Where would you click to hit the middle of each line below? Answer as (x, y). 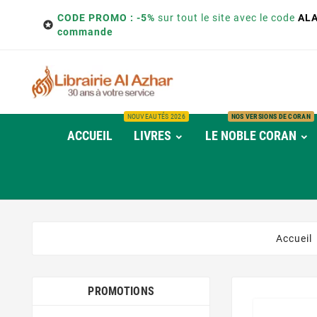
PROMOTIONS (121, 291)
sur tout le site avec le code (226, 18)
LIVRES (152, 136)
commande (85, 32)
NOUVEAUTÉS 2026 (156, 116)
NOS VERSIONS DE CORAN (271, 116)
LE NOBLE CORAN (251, 136)
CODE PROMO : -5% (106, 18)
